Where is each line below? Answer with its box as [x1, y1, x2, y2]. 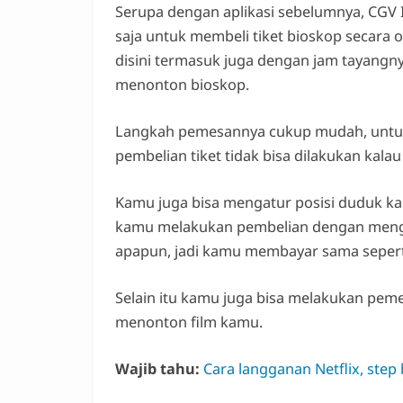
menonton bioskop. [115, 74, 249, 94]
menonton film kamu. [115, 311, 263, 332]
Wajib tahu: [115, 358, 200, 379]
